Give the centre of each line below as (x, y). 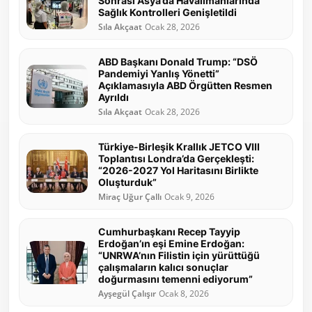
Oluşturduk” (127, 182)
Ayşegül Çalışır (127, 294)
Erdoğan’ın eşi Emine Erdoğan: (171, 244)
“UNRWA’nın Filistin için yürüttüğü (179, 256)
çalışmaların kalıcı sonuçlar (163, 267)
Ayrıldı (114, 97)
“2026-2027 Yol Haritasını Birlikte (178, 171)
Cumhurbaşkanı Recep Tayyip (169, 232)
